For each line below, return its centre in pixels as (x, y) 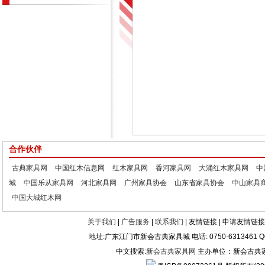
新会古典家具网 (171, 251)
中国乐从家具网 (48, 183)
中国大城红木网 (36, 198)
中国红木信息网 (80, 168)
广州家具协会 (145, 183)
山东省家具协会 (199, 183)
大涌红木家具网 (223, 168)
